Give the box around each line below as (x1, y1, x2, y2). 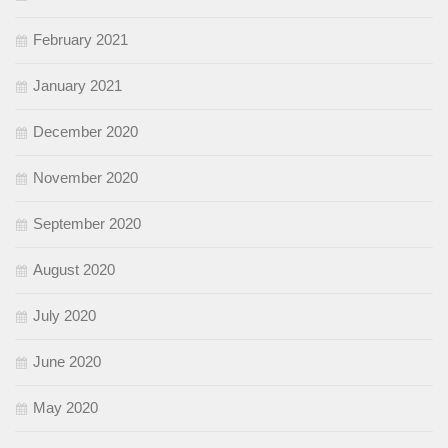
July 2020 (33, 307, 96, 325)
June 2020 (33, 353, 101, 371)
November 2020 (33, 169, 138, 187)
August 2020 (33, 261, 115, 279)
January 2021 (33, 77, 122, 95)
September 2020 (33, 215, 141, 233)
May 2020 (33, 399, 98, 417)
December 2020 (33, 123, 138, 141)
